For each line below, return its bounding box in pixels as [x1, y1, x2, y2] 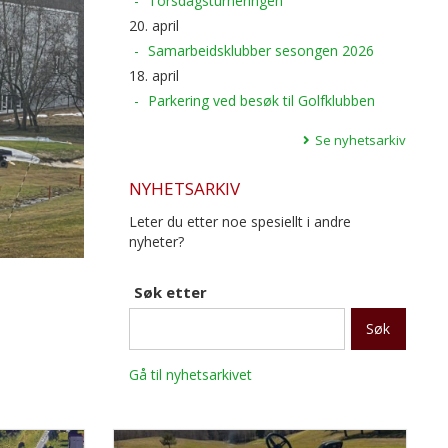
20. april [128, 16, 179, 35]
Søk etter [133, 282, 207, 302]
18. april [128, 66, 179, 85]
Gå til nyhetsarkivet [128, 365, 252, 384]
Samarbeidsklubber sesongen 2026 [147, 41, 374, 60]
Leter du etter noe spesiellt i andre [128, 212, 351, 231]
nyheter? [128, 232, 184, 251]
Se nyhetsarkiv [315, 131, 406, 149]
